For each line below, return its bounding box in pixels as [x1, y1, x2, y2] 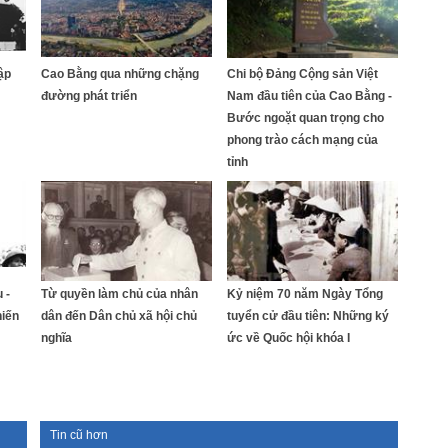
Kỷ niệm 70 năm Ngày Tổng [227, 287, 383, 301]
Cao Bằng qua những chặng [41, 67, 199, 81]
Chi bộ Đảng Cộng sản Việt [227, 67, 378, 81]
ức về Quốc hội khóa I [227, 331, 350, 345]
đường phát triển [41, 89, 137, 103]
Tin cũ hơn [50, 428, 108, 442]
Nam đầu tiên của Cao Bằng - [227, 89, 392, 103]
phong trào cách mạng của [227, 133, 378, 147]
